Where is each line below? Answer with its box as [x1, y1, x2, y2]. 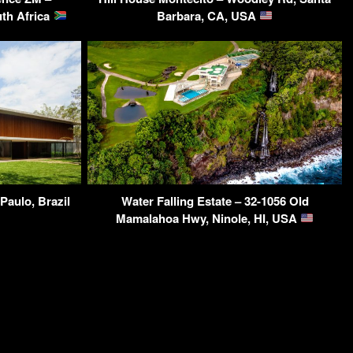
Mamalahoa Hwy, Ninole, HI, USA [115, 209, 300, 227]
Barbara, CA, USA [156, 6, 259, 24]
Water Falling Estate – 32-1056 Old [121, 191, 309, 210]
